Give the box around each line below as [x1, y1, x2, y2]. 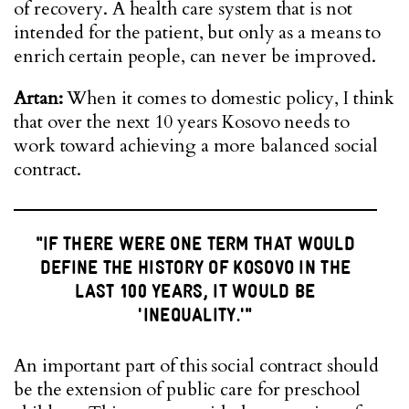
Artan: [14, 86, 68, 110]
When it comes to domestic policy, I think [67, 86, 395, 110]
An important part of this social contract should [14, 353, 380, 378]
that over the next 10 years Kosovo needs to [14, 110, 350, 134]
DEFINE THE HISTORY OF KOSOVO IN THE [39, 255, 351, 279]
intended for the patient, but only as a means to [14, 20, 382, 45]
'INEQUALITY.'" [138, 302, 253, 327]
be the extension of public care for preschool [14, 377, 361, 402]
